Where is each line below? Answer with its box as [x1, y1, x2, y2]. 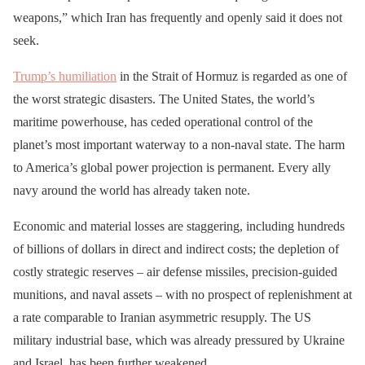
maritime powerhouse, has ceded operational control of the [13, 115, 313, 130]
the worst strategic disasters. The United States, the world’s [13, 92, 314, 107]
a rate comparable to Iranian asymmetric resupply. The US [13, 310, 311, 325]
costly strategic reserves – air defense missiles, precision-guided [13, 265, 337, 279]
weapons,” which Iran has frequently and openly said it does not [13, 11, 342, 25]
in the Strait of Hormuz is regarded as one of [117, 69, 347, 84]
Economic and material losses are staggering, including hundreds [13, 219, 345, 234]
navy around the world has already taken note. [13, 183, 250, 198]
